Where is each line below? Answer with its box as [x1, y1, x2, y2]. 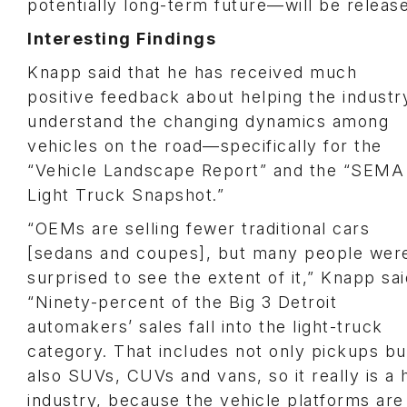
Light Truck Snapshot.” [27, 185, 224, 204]
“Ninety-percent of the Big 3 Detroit [27, 293, 337, 312]
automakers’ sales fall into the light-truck [27, 317, 383, 336]
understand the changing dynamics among [27, 112, 389, 131]
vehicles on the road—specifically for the [27, 136, 382, 155]
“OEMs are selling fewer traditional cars [27, 219, 370, 238]
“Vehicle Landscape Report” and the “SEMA [27, 161, 404, 180]
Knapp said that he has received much [27, 63, 357, 82]
